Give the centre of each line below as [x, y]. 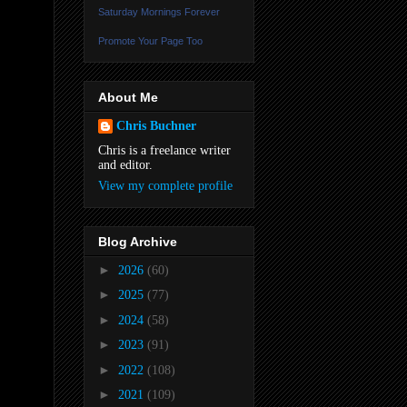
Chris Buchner [156, 125]
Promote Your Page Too [150, 41]
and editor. [125, 164]
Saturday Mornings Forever [159, 12]
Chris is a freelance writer [164, 150]
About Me [128, 97]
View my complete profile [165, 185]
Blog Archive [138, 241]
